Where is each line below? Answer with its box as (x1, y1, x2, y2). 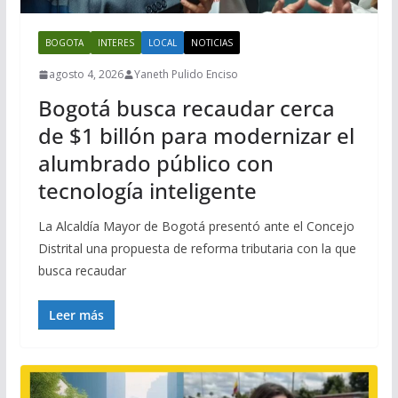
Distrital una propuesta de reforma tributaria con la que (37, 240, 356, 257)
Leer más (48, 306, 104, 323)
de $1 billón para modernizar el (37, 121, 354, 150)
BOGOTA (44, 36, 84, 49)
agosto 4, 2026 (48, 67, 123, 82)
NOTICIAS (190, 36, 233, 49)
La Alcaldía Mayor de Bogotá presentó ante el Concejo (37, 218, 354, 235)
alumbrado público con (37, 148, 274, 178)
